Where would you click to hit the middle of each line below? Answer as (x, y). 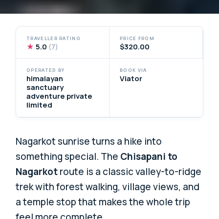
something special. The (68, 157)
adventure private (60, 96)
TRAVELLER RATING (54, 38)
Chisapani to (149, 157)
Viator (131, 78)
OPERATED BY (46, 70)
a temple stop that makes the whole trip (103, 202)
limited (40, 105)
